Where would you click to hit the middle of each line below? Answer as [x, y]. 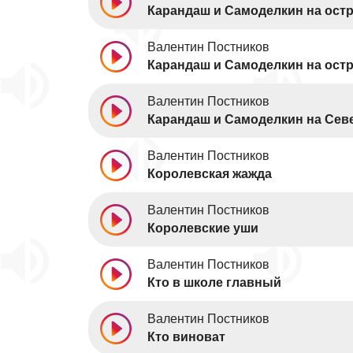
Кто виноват [186, 337]
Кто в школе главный [214, 282]
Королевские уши [203, 228]
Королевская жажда [210, 174]
